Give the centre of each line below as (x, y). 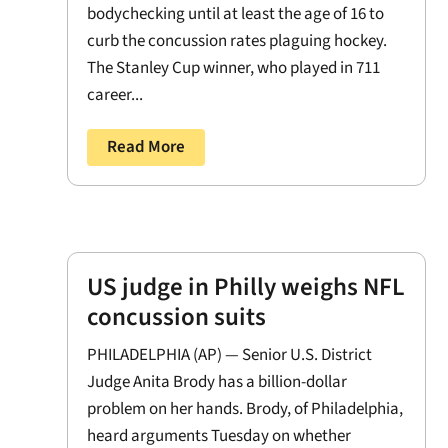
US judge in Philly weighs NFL (246, 287)
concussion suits (177, 317)
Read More (146, 146)
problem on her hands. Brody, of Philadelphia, (245, 409)
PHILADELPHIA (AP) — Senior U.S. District (230, 355)
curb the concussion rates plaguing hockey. (237, 40)
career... (115, 94)
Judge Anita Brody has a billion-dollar (217, 382)
